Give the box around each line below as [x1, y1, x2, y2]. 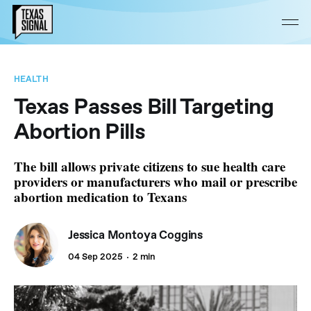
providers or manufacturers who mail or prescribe [14, 172, 297, 191]
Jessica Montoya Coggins [68, 227, 203, 244]
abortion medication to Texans [14, 187, 187, 206]
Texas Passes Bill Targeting [14, 93, 274, 122]
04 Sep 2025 [68, 251, 123, 264]
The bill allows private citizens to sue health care [14, 157, 285, 176]
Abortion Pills [14, 118, 146, 147]
